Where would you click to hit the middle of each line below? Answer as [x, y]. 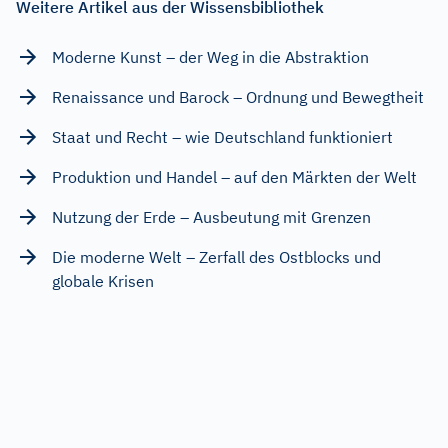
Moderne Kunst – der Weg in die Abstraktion [210, 56]
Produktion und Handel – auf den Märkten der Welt [234, 176]
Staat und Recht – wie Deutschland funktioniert [222, 136]
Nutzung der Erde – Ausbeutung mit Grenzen [211, 216]
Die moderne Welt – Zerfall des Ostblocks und [216, 256]
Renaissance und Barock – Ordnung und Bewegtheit [238, 96]
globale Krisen [103, 280]
